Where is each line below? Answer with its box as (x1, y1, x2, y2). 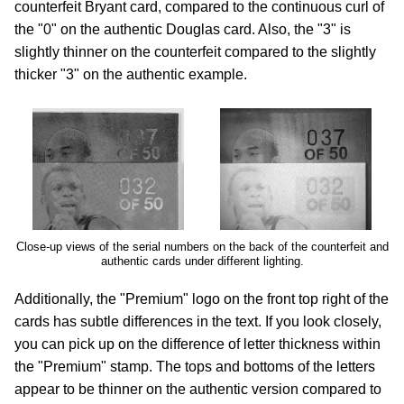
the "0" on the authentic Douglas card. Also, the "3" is (14, 22, 351, 37)
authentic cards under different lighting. (100, 254, 304, 268)
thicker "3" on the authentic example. (14, 67, 247, 82)
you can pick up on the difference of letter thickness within (14, 336, 381, 352)
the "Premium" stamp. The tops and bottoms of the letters (14, 359, 375, 374)
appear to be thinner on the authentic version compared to (14, 381, 381, 397)
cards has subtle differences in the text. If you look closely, (14, 314, 381, 329)
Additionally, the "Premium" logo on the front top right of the (14, 291, 389, 307)
